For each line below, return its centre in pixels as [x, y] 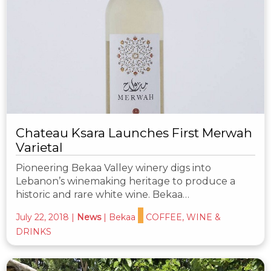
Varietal [39, 147]
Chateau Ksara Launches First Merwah [134, 132]
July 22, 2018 [42, 217]
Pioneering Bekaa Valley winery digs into [113, 168]
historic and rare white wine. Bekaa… [103, 194]
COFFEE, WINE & [183, 217]
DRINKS [34, 231]
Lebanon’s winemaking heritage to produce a [126, 181]
